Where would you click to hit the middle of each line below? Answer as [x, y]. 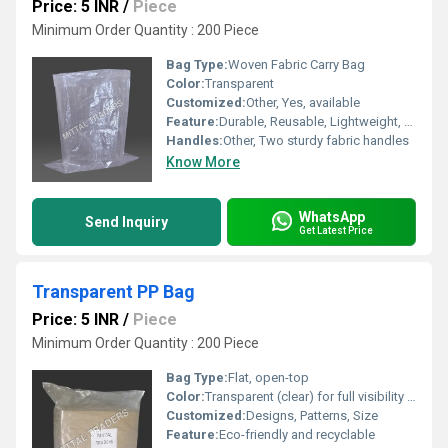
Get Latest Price [336, 230]
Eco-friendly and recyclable [297, 434]
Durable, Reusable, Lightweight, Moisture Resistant [311, 121]
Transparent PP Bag [113, 291]
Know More [203, 162]
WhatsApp [332, 216]
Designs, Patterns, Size [312, 415]
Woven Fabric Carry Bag [296, 64]
